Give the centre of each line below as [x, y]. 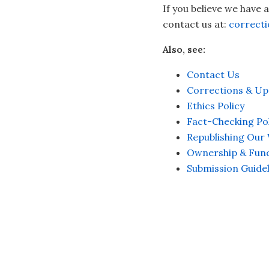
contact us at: [195, 24]
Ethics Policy [215, 106]
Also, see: [184, 49]
